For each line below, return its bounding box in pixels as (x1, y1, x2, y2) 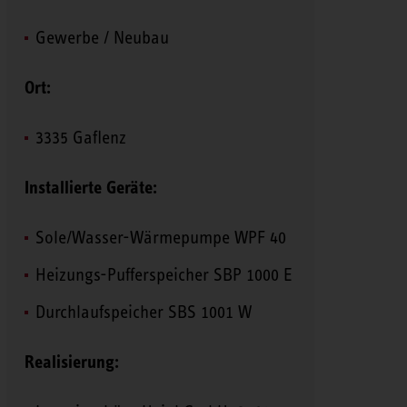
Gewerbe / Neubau (35, 26, 169, 47)
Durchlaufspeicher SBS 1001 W (35, 301, 252, 322)
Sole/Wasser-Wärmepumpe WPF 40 (35, 226, 286, 247)
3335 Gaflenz (35, 126, 126, 147)
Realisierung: (24, 351, 119, 372)
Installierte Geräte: (24, 176, 157, 198)
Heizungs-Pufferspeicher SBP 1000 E (35, 263, 293, 284)
